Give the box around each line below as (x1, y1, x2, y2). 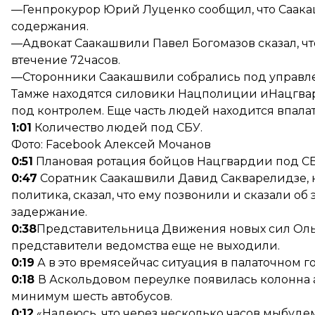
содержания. (11, 20, 89, 33)
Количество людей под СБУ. (32, 121, 202, 134)
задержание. (11, 205, 87, 219)
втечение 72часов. (11, 53, 120, 67)
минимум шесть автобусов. (11, 290, 172, 303)
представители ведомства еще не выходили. (11, 239, 280, 252)
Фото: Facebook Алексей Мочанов (11, 138, 211, 151)
